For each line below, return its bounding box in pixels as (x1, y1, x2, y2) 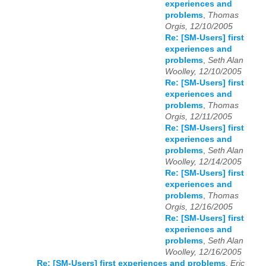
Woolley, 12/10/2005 (165, 66, 242, 76)
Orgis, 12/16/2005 (165, 202, 233, 211)
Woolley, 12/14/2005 (165, 157, 242, 166)
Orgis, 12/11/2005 (165, 112, 232, 121)
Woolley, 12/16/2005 (165, 247, 242, 256)
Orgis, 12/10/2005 (165, 21, 233, 31)
